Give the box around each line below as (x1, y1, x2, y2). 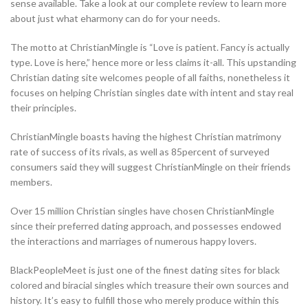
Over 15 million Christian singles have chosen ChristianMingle (10, 205, 274, 217)
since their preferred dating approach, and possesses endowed (10, 220, 281, 232)
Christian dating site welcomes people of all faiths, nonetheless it (10, 71, 290, 84)
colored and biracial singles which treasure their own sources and (10, 279, 289, 291)
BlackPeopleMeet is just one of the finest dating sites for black (10, 264, 280, 276)
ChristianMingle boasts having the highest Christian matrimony (10, 131, 281, 143)
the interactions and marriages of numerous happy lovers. (10, 235, 256, 247)
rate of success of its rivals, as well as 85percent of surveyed (10, 146, 269, 158)
